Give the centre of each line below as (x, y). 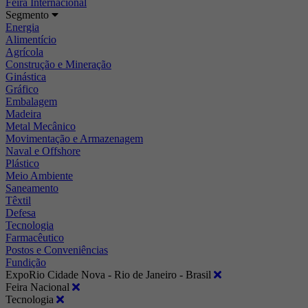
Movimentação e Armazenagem (74, 138)
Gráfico (22, 89)
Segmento (29, 14)
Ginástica (26, 76)
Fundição (26, 262)
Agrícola (24, 52)
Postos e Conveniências (57, 250)
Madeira (23, 113)
